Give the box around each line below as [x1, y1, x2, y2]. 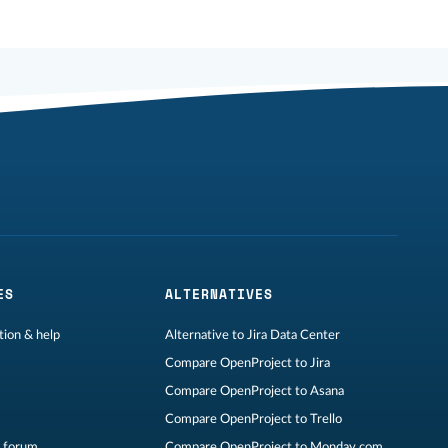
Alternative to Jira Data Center [165, 329, 340, 342]
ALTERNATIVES [165, 284, 273, 305]
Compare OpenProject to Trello [165, 413, 342, 426]
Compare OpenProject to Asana [165, 385, 344, 398]
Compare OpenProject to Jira [165, 357, 330, 370]
